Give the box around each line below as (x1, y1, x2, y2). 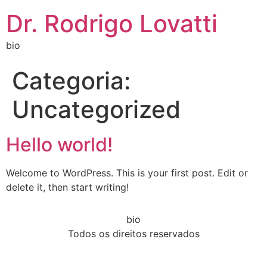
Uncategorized (12, 95, 181, 124)
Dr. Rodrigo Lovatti (6, 9, 218, 38)
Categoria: (12, 66, 131, 95)
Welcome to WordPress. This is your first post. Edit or (6, 167, 248, 179)
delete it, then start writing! (6, 181, 129, 193)
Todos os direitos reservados (67, 228, 200, 240)
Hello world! (6, 133, 113, 156)
